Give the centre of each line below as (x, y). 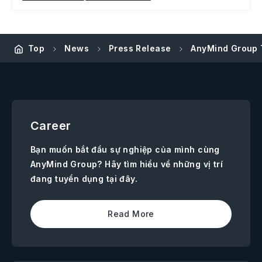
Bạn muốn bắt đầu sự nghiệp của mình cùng (125, 150)
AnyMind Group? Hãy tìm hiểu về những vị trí (127, 164)
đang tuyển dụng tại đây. (84, 179)
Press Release (140, 49)
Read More (131, 214)
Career (51, 126)
